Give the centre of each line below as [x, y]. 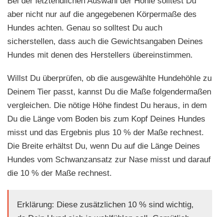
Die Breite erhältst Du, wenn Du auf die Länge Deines [104, 146]
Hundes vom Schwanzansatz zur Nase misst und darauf [109, 160]
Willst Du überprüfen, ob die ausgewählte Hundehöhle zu [109, 78]
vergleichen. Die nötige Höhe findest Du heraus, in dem [107, 106]
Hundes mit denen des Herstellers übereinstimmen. [100, 55]
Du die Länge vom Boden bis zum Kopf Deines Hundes [106, 119]
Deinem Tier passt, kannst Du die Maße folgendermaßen [109, 92]
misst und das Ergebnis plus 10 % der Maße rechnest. [106, 133]
